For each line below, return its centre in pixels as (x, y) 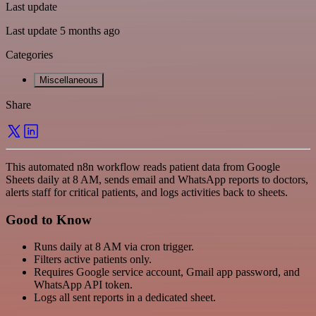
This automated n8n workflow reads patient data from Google (143, 166)
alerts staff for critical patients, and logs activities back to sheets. (147, 192)
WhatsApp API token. (83, 285)
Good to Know (49, 219)
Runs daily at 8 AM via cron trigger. (114, 247)
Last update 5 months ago (63, 30)
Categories (29, 54)
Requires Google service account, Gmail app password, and (167, 272)
